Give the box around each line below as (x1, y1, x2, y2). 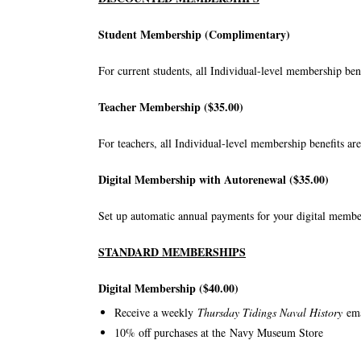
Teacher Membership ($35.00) (98, 98, 243, 115)
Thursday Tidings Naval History (197, 305, 346, 320)
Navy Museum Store (230, 325, 323, 340)
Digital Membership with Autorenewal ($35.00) (98, 171, 329, 188)
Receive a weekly (114, 305, 197, 320)
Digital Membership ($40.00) (98, 280, 239, 297)
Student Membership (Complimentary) (98, 26, 290, 43)
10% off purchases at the (114, 325, 230, 340)
